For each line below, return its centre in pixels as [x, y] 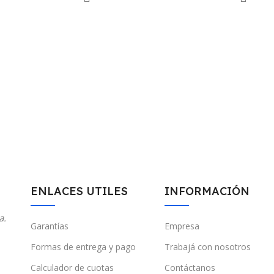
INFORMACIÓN [207, 191]
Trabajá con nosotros [208, 247]
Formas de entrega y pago [83, 247]
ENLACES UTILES [79, 191]
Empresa [182, 226]
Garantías [50, 226]
